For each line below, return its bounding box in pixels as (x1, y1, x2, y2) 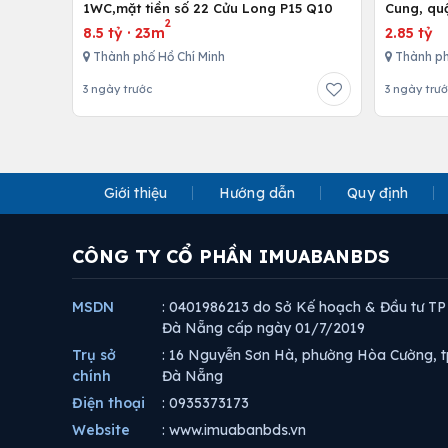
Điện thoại (72, 393, 145, 412)
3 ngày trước (83, 81, 152, 96)
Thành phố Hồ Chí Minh (90, 48, 225, 64)
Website (72, 420, 130, 439)
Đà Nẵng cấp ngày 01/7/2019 (162, 318, 365, 337)
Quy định (347, 183, 409, 202)
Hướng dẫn (219, 183, 296, 202)
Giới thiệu (103, 183, 168, 202)
